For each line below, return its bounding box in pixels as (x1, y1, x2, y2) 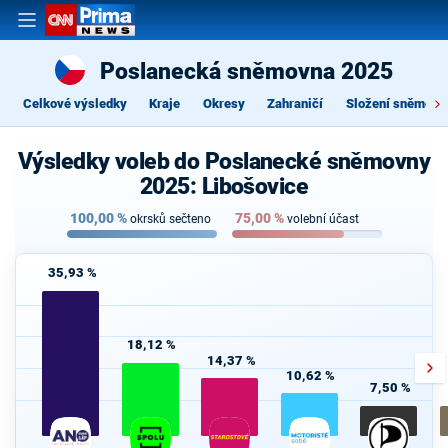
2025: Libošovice (140, 173, 308, 199)
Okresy (202, 95, 245, 111)
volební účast (286, 212, 359, 227)
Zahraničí (267, 95, 323, 111)
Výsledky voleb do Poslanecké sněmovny (17, 148, 431, 174)
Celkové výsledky (22, 95, 127, 111)
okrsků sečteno (129, 212, 211, 227)
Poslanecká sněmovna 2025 (100, 58, 393, 84)
